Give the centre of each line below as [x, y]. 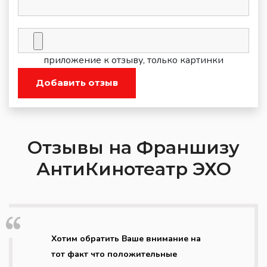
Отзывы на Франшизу [133, 147]
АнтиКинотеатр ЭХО [133, 169]
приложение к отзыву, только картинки [133, 60]
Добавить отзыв [77, 82]
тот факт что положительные [114, 254]
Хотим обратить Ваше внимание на [126, 238]
